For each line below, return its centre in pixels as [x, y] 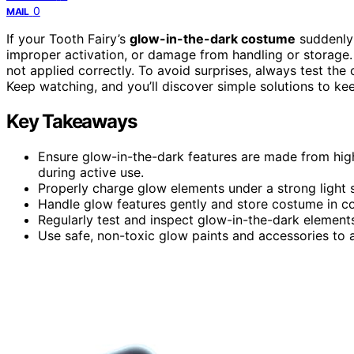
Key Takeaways [72, 121]
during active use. [91, 172]
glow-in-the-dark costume [213, 38]
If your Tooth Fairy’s [68, 38]
